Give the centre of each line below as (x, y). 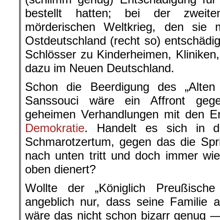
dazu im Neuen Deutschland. (100, 68)
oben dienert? (60, 169)
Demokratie (55, 128)
